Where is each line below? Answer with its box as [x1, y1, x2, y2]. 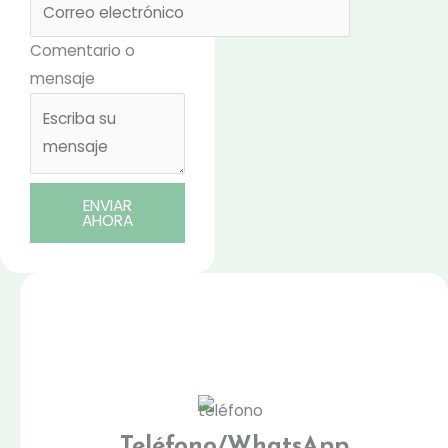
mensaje [30, 67, 95, 89]
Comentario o [30, 39, 135, 61]
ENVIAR [83, 195, 133, 216]
